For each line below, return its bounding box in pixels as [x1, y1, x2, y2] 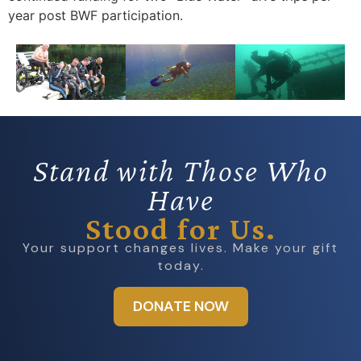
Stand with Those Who [32, 152, 329, 189]
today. [156, 257, 205, 275]
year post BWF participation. [8, 6, 183, 23]
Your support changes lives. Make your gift [23, 239, 338, 257]
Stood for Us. [85, 210, 276, 247]
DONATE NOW [132, 297, 229, 317]
